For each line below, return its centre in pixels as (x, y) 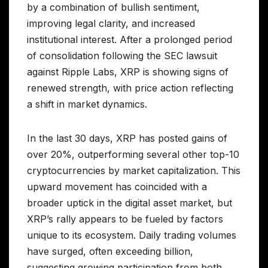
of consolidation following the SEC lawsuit (122, 56)
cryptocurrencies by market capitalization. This (134, 171)
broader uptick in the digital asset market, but (130, 203)
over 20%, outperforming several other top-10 (133, 155)
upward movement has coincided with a (117, 187)
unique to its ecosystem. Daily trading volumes (132, 235)
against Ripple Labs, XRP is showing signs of (128, 72)
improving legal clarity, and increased (111, 24)
